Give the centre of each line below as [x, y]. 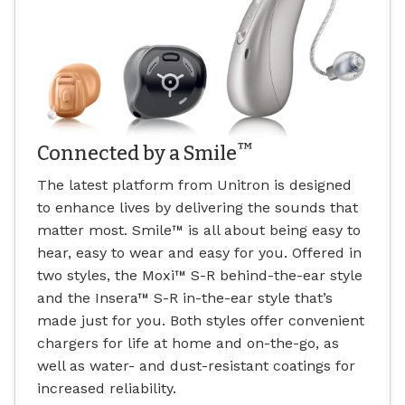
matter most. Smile [104, 231]
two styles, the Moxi [106, 276]
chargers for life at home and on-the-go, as [188, 344]
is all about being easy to [272, 231]
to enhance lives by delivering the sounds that [198, 208]
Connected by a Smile [137, 153]
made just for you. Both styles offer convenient [201, 321]
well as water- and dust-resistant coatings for [196, 366]
